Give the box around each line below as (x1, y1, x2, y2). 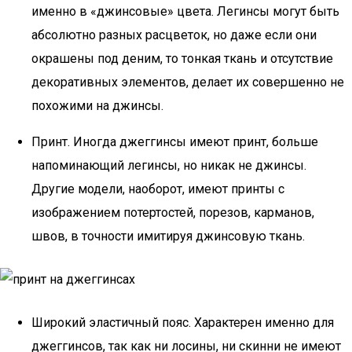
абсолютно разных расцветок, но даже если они (31, 27, 317, 42)
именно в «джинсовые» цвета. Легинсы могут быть (31, 4, 339, 19)
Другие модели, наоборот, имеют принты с (31, 181, 284, 196)
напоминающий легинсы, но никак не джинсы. (31, 158, 306, 173)
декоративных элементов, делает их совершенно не (31, 75, 344, 90)
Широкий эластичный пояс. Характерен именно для (31, 315, 334, 330)
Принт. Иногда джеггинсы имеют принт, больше (31, 134, 318, 149)
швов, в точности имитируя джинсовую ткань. (31, 229, 305, 244)
